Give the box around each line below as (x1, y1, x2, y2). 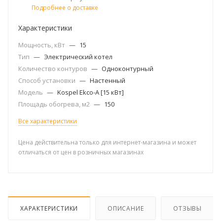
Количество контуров (18, 64, 89, 73)
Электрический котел (44, 52, 112, 61)
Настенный (90, 76, 125, 85)
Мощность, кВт (18, 40, 67, 49)
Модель (18, 88, 44, 97)
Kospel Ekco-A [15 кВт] (57, 88, 124, 97)
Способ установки (18, 76, 77, 85)
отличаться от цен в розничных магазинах (18, 148, 144, 156)
